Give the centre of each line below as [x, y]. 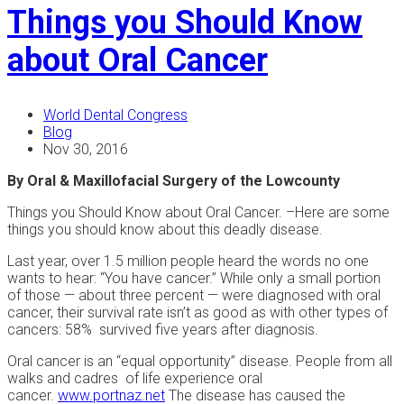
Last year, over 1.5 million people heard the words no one [188, 261]
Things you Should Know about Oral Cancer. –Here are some [198, 212]
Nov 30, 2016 [86, 149]
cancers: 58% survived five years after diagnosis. [163, 329]
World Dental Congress [115, 115]
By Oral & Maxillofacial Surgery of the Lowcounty [174, 180]
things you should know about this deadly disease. [165, 229]
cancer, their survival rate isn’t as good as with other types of [197, 312]
